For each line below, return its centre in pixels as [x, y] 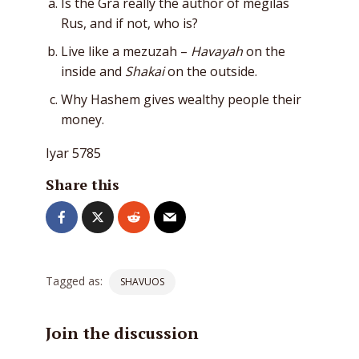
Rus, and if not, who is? [129, 23]
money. [83, 119]
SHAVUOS [142, 282]
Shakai [145, 71]
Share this [83, 184]
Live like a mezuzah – [126, 51]
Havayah [217, 51]
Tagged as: [74, 281]
